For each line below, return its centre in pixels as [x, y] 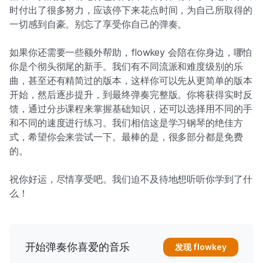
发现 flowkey [200, 247]
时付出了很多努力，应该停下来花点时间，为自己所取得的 [131, 10]
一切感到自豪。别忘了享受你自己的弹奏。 [98, 24]
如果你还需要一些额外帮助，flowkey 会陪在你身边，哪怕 [131, 53]
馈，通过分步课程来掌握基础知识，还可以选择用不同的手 [131, 109]
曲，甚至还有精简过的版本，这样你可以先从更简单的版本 [131, 81]
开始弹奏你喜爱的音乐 [77, 247]
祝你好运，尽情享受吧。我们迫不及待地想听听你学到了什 [131, 179]
